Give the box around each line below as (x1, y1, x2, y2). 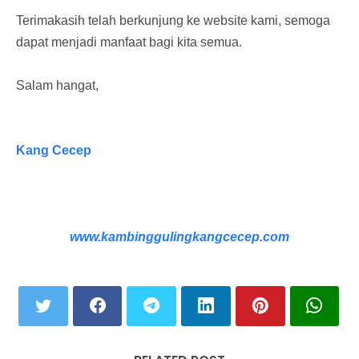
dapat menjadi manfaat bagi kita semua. (16, 34, 245, 49)
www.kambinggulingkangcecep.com (70, 229, 289, 244)
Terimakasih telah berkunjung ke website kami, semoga (16, 13, 330, 27)
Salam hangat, (16, 78, 99, 92)
